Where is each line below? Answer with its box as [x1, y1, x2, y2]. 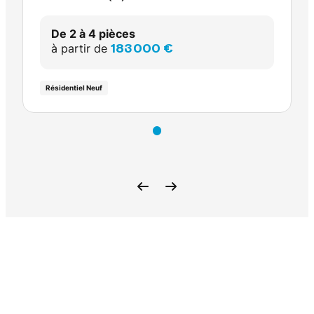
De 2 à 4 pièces [51, 27, 135, 41]
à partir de [51, 41, 111, 56]
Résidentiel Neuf [46, 83, 102, 93]
